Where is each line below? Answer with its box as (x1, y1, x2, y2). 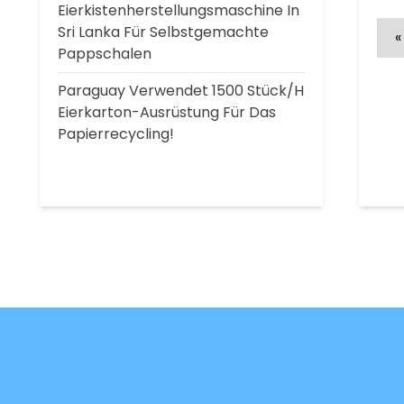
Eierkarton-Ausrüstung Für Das (58, 102, 276, 123)
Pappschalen (58, 43, 151, 64)
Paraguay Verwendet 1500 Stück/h (58, 80, 304, 101)
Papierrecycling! (58, 124, 174, 144)
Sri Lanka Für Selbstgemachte (58, 22, 269, 42)
